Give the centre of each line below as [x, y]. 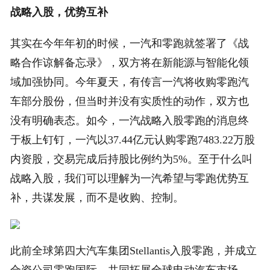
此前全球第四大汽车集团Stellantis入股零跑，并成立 [134, 251]
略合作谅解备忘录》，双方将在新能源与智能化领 [130, 63]
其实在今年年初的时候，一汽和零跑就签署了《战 [130, 44]
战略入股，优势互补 [59, 12]
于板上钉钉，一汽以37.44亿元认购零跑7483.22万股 [133, 140]
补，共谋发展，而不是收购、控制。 [97, 198]
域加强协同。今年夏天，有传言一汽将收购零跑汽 [130, 82]
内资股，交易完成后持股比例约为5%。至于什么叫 [132, 159]
